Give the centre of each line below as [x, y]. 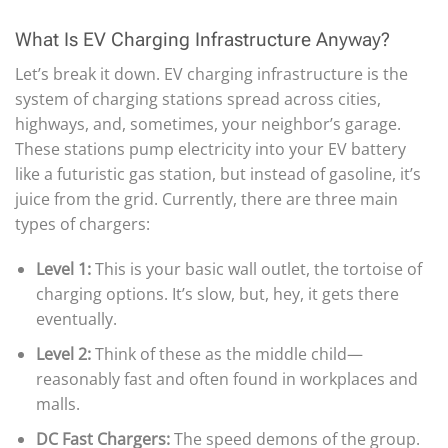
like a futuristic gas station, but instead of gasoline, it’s [218, 173]
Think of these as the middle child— [226, 354]
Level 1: [63, 269]
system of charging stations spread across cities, [198, 98]
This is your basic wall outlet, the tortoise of [256, 269]
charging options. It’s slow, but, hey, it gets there [217, 294]
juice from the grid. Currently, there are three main [206, 198]
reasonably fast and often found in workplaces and [226, 379]
